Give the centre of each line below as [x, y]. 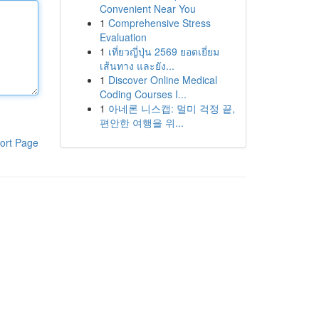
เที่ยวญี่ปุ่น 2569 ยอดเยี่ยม [163, 51]
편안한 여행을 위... [141, 122]
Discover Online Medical [162, 80]
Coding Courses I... [143, 94]
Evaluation [123, 37]
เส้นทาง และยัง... [137, 66]
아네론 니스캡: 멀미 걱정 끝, [171, 108]
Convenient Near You [147, 9]
